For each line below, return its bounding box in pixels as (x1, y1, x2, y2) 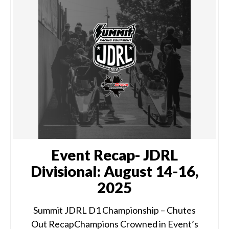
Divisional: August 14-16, (30, 162, 199, 180)
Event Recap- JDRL (51, 146, 178, 164)
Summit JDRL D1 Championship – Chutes (33, 204, 196, 216)
